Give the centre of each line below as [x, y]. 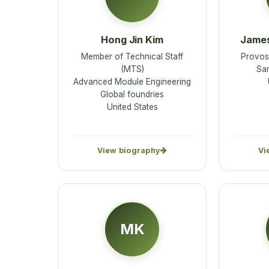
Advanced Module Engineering [132, 82]
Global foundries [132, 95]
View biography [129, 151]
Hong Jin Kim [132, 40]
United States [132, 107]
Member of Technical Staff [132, 57]
